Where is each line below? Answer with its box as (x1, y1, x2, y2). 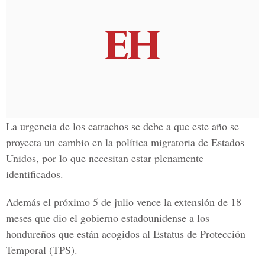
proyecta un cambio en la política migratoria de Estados (6, 135, 244, 149)
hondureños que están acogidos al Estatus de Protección (6, 227, 245, 241)
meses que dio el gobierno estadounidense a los (6, 211, 209, 225)
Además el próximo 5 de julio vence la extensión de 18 (6, 195, 241, 209)
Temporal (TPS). (6, 243, 77, 257)
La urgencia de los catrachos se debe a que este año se (6, 119, 239, 133)
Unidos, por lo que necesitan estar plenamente (6, 151, 203, 165)
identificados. (6, 167, 63, 181)
